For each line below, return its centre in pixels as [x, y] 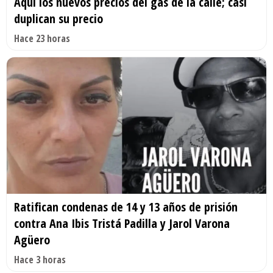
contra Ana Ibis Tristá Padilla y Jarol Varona [122, 223]
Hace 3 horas [40, 259]
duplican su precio [58, 19]
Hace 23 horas [42, 39]
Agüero [32, 239]
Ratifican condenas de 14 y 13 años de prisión [126, 207]
